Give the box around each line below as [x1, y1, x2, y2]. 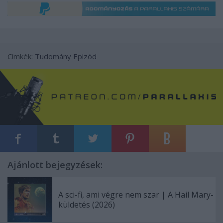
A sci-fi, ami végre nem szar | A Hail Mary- [58, 189, 214, 201]
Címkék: [7, 51, 35, 62]
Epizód [73, 51, 97, 62]
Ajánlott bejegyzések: [7, 159, 103, 171]
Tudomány [35, 51, 71, 62]
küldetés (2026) [58, 199, 115, 211]
